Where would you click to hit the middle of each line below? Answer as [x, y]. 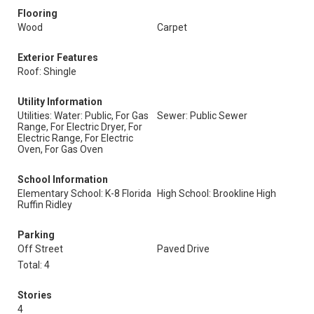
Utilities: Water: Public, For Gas [83, 116]
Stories [35, 295]
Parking [36, 235]
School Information [63, 179]
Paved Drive [183, 249]
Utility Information [60, 102]
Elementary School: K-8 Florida [84, 193]
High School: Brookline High [217, 193]
